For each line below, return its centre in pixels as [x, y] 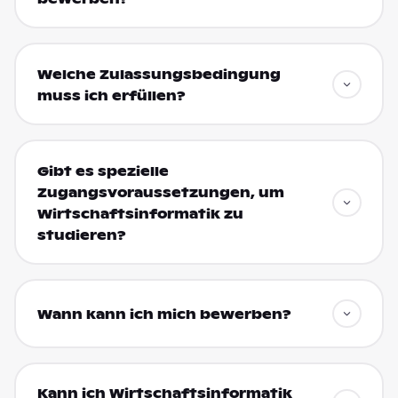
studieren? [81, 235]
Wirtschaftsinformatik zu [140, 214]
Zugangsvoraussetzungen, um [160, 192]
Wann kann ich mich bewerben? [164, 315]
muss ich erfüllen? [111, 96]
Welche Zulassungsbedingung [159, 74]
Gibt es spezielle [103, 171]
